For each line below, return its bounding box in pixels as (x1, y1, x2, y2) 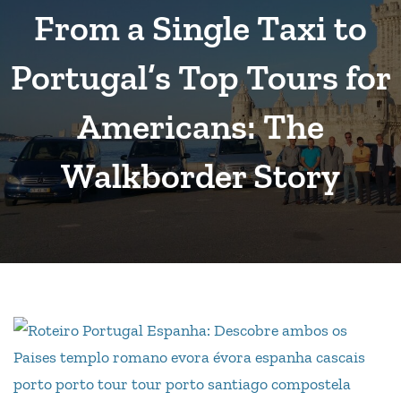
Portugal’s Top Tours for (10, 55, 391, 98)
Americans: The (77, 104, 324, 148)
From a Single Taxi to (34, 5, 367, 49)
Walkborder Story (61, 153, 340, 197)
